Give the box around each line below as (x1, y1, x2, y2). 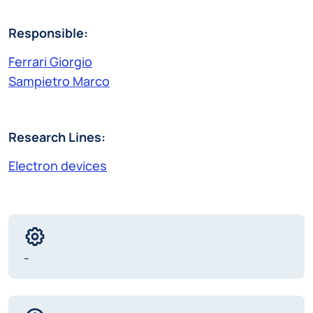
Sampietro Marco (8, 73, 110, 90)
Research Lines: (8, 129, 105, 146)
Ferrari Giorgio (8, 53, 92, 71)
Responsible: (8, 24, 88, 42)
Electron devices (8, 157, 107, 175)
